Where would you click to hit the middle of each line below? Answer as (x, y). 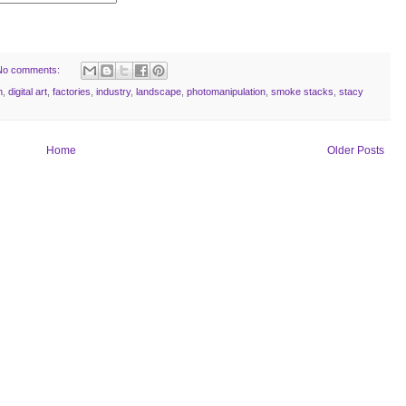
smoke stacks (302, 91)
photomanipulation (226, 91)
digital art (28, 91)
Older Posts (356, 150)
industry (113, 91)
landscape (159, 91)
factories (72, 91)
